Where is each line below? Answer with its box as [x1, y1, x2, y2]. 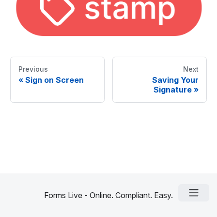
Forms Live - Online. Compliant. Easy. [44, 190, 173, 200]
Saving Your [152, 75, 199, 85]
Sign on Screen [25, 75, 84, 85]
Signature [154, 84, 192, 94]
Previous [18, 64, 48, 73]
